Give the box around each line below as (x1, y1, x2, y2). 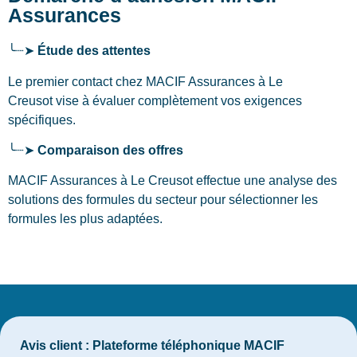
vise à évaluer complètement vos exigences (53, 93, 302, 108)
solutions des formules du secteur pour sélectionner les (8, 193, 318, 207)
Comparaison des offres (37, 143, 183, 158)
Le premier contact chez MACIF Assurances (8, 74, 258, 88)
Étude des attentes (37, 44, 151, 58)
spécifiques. (8, 112, 76, 127)
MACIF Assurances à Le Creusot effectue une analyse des (8, 174, 337, 188)
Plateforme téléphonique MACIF (89, 338, 284, 352)
